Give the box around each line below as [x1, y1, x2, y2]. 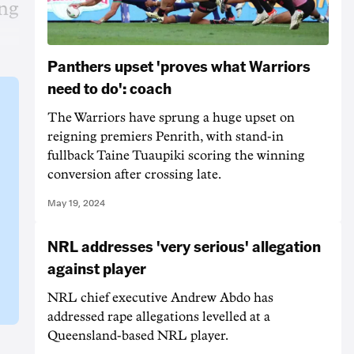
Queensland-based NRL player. [47, 329, 228, 342]
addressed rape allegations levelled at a [47, 310, 270, 323]
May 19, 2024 [47, 197, 105, 209]
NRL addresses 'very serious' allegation [47, 235, 321, 256]
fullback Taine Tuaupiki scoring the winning [47, 149, 305, 162]
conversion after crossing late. [47, 168, 221, 181]
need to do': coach [47, 77, 171, 98]
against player [47, 257, 146, 278]
